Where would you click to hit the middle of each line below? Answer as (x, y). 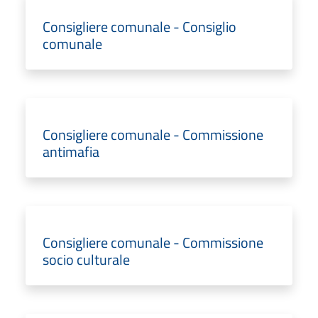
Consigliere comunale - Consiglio (139, 26)
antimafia (71, 151)
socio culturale (86, 259)
